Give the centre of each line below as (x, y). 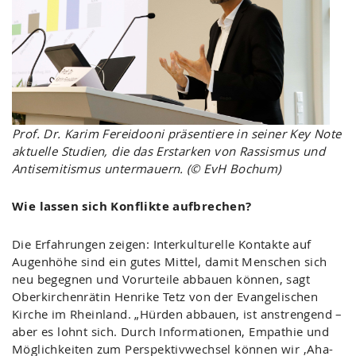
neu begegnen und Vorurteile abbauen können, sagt (161, 279)
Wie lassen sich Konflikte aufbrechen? (132, 207)
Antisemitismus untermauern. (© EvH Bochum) (147, 168)
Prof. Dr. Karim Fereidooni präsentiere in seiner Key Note (177, 133)
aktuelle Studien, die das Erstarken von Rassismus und (168, 151)
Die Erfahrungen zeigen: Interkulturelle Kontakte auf (162, 244)
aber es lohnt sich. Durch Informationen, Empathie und (170, 332)
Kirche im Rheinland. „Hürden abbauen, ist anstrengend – (177, 314)
